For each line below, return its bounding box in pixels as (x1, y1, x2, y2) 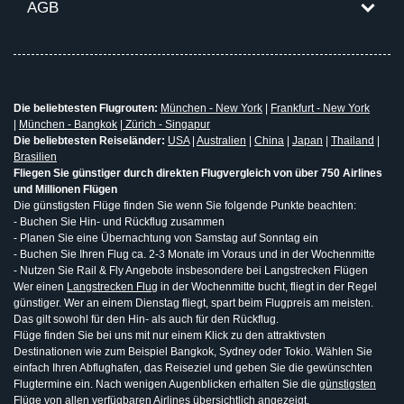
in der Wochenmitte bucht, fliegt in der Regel (158, 280, 377, 294)
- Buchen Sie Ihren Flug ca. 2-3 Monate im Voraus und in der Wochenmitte (14, 248, 375, 262)
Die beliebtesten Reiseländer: (14, 134, 168, 148)
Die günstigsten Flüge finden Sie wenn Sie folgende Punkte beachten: (14, 199, 356, 213)
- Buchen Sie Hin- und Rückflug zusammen (14, 216, 225, 229)
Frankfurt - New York (271, 102, 370, 115)
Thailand (331, 134, 374, 148)
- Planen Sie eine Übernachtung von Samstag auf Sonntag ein (14, 232, 318, 245)
